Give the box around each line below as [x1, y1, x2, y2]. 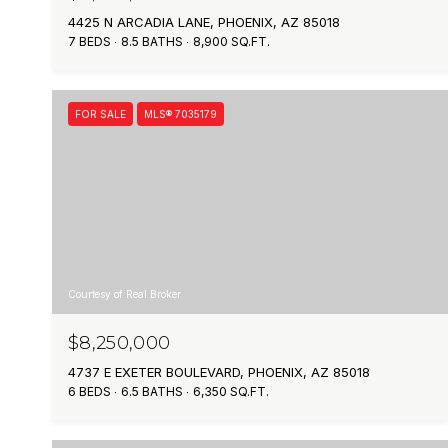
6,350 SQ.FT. [193, 383, 269, 399]
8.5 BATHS [121, 34, 183, 50]
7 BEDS [68, 34, 111, 50]
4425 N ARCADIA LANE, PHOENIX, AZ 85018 [68, 14, 340, 31]
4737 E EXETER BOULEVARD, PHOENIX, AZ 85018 [68, 363, 370, 380]
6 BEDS [68, 383, 111, 399]
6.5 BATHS [121, 383, 183, 399]
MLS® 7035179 [144, 108, 217, 121]
